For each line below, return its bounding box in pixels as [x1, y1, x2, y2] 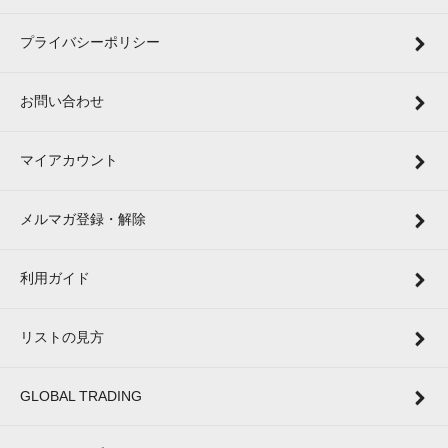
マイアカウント [20, 152, 118, 169]
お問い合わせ [20, 93, 104, 110]
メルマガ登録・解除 [20, 211, 146, 228]
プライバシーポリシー [20, 34, 160, 51]
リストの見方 [20, 329, 104, 346]
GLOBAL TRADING [20, 388, 142, 405]
